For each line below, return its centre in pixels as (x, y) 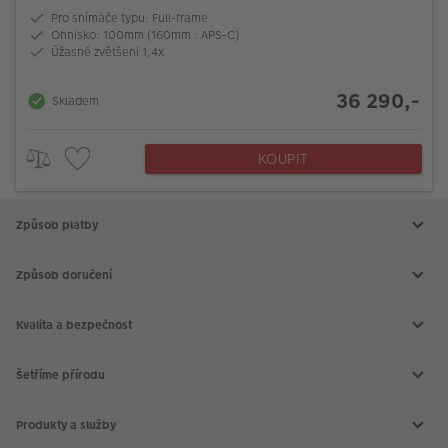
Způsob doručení (64, 274)
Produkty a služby (66, 424)
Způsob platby (57, 224)
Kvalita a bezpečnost (74, 324)
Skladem (75, 101)
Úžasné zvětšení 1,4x (107, 52)
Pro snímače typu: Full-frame (129, 18)
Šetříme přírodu (60, 374)
